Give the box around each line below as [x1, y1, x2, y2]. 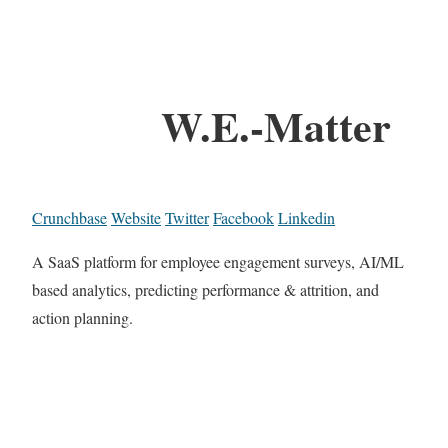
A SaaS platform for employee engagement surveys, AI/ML [32, 251, 404, 273]
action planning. [32, 307, 133, 329]
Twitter [165, 207, 209, 229]
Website [111, 207, 161, 229]
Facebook [213, 207, 274, 229]
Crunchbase [32, 207, 107, 229]
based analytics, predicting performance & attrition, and [32, 279, 379, 301]
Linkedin [278, 207, 335, 229]
